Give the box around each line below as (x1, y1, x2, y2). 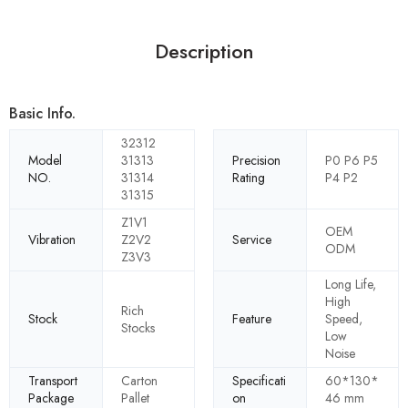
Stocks (121, 318, 155, 337)
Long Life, (325, 275, 376, 294)
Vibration (28, 230, 76, 250)
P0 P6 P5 (325, 151, 378, 170)
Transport (28, 372, 77, 391)
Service (232, 230, 271, 250)
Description (154, 37, 254, 66)
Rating (232, 168, 265, 188)
